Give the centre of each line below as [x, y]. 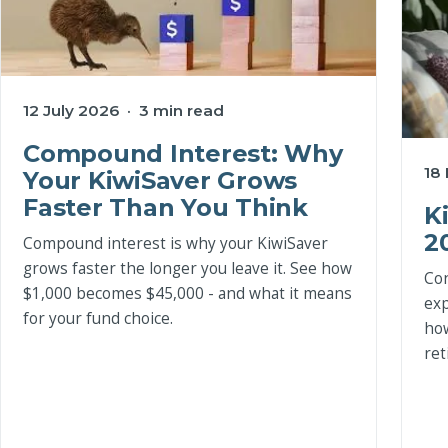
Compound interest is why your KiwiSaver [175, 243]
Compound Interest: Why [183, 154]
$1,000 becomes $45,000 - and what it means [187, 293]
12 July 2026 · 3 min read [123, 111]
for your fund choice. [98, 318]
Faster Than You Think [165, 208]
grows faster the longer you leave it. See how [187, 268]
